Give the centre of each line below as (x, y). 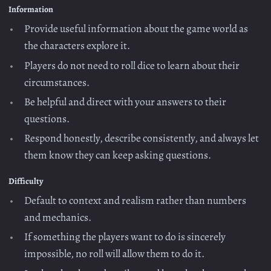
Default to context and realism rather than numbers (135, 200)
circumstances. (57, 82)
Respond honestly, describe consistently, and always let (142, 138)
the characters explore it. (77, 46)
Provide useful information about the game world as (136, 29)
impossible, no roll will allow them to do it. (115, 254)
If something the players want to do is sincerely (125, 237)
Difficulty (26, 181)
